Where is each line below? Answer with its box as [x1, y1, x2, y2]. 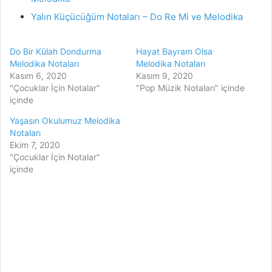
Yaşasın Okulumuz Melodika [10, 115, 120, 126]
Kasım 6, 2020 [10, 70, 67, 81]
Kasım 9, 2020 [136, 70, 193, 81]
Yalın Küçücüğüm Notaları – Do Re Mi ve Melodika [31, 11, 243, 23]
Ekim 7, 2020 [10, 140, 60, 151]
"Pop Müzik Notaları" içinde [136, 83, 245, 93]
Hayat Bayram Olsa [136, 46, 212, 57]
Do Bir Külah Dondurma [10, 46, 101, 57]
